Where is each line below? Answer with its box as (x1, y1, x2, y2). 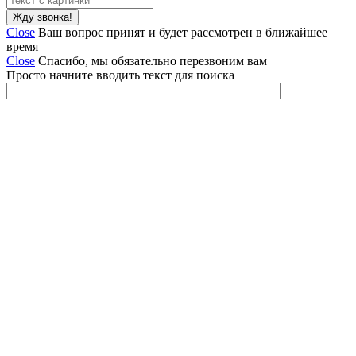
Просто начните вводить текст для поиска (6, 68, 234, 82)
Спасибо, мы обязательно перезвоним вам (38, 54, 267, 68)
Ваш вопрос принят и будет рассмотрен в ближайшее (38, 25, 327, 39)
